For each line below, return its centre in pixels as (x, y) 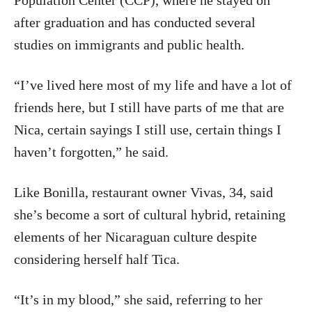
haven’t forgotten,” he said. (91, 152)
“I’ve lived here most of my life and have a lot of (153, 85)
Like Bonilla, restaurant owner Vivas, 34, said (143, 192)
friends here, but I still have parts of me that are (149, 107)
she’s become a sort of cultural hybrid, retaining (150, 214)
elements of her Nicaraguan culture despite (135, 237)
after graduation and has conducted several (135, 22)
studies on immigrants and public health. (129, 45)
